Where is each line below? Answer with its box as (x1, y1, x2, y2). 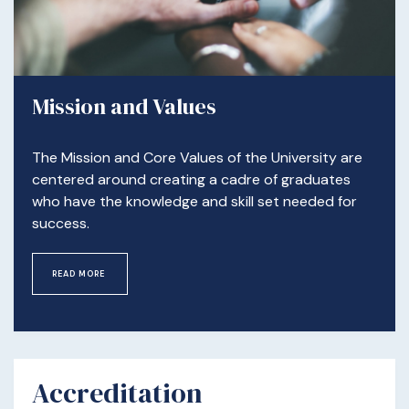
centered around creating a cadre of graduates (32, 170, 351, 190)
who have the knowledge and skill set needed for (32, 192, 357, 212)
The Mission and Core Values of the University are (32, 148, 362, 168)
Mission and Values (32, 91, 216, 122)
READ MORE (52, 268, 108, 280)
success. (32, 214, 89, 234)
